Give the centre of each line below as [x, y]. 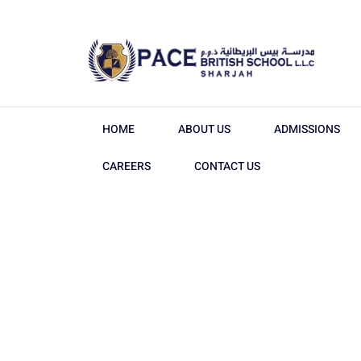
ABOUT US [204, 129]
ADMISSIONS [307, 129]
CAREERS [127, 166]
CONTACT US [227, 166]
